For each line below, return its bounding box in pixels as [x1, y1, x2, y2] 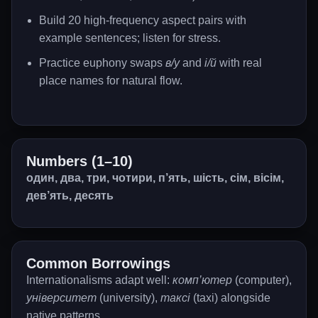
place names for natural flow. [39, 75, 182, 87]
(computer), [232, 274, 292, 286]
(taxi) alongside [190, 292, 270, 304]
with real [216, 57, 262, 69]
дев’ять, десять [26, 190, 114, 202]
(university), [97, 292, 160, 304]
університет [26, 292, 97, 304]
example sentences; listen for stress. [39, 32, 221, 44]
